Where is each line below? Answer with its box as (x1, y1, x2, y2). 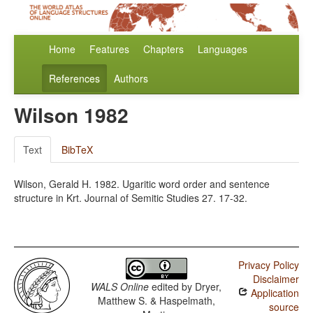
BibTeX (61, 143, 93, 157)
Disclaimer (252, 272, 299, 286)
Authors (114, 71, 148, 86)
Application (247, 286, 299, 300)
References (49, 71, 100, 86)
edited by (149, 279, 196, 294)
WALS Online (91, 279, 150, 294)
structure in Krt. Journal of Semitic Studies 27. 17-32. (14, 191, 247, 205)
